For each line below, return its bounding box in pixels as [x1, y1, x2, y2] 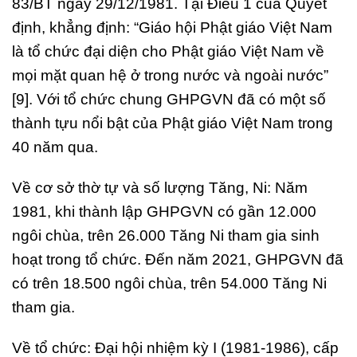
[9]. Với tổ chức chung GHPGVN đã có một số [12, 91, 326, 108]
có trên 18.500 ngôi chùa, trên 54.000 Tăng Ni [12, 274, 327, 292]
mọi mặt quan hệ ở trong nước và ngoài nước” [12, 67, 328, 84]
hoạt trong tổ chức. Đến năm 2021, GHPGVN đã [12, 250, 343, 268]
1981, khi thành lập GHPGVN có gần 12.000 [12, 202, 316, 220]
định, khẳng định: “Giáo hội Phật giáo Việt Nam [12, 19, 332, 37]
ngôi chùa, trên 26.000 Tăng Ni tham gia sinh [12, 226, 320, 244]
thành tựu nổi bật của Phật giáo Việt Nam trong [12, 115, 333, 132]
